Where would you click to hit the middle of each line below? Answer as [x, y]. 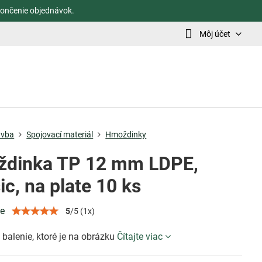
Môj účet [215, 34]
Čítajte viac [140, 237]
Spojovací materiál [60, 135]
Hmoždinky [126, 135]
